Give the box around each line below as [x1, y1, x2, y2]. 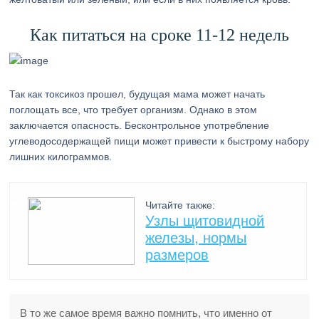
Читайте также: [145, 199, 216, 211]
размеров [145, 247, 209, 263]
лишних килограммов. [9, 151, 113, 162]
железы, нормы [145, 230, 247, 246]
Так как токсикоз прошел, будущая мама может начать [9, 88, 266, 100]
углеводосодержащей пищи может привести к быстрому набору [9, 135, 310, 147]
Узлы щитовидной [145, 213, 265, 229]
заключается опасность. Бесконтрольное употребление [9, 120, 270, 131]
